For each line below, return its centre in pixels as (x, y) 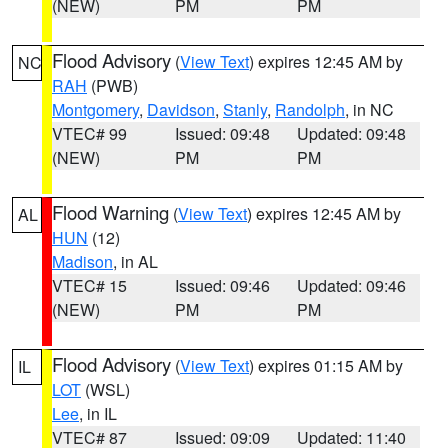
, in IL (98, 413)
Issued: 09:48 (222, 133)
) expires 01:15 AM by (326, 365)
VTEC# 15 (89, 285)
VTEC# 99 (89, 133)
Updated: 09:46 (352, 285)
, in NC (369, 109)
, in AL (135, 261)
